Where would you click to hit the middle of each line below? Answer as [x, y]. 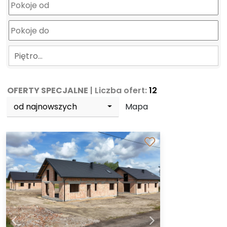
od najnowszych [46, 107]
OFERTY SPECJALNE [48, 90]
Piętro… [28, 56]
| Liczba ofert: [119, 90]
